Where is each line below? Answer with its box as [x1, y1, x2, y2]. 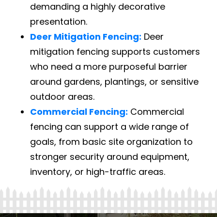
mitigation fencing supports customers [30, 45, 201, 58]
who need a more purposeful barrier [30, 60, 188, 73]
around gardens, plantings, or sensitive [30, 75, 199, 88]
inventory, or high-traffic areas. [30, 165, 166, 178]
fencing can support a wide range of [30, 120, 189, 133]
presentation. [30, 15, 88, 28]
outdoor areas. [30, 90, 95, 103]
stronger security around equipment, [30, 150, 190, 163]
